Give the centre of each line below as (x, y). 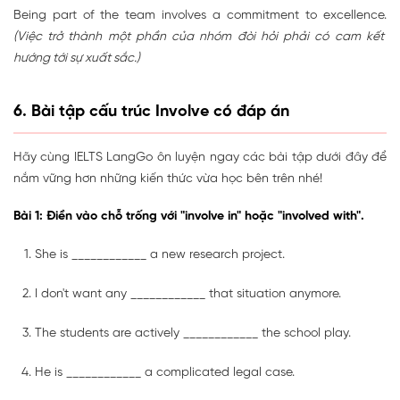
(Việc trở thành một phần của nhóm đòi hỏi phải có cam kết (199, 37)
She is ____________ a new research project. (160, 255)
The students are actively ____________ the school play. (193, 334)
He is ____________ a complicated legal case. (165, 373)
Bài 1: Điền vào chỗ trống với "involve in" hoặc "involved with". (189, 217)
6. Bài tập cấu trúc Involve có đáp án (151, 112)
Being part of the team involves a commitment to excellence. (200, 16)
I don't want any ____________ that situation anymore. (188, 295)
